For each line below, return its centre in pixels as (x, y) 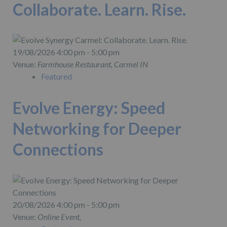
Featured (56, 77)
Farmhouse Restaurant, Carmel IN (93, 64)
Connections (58, 149)
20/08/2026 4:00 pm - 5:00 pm (66, 205)
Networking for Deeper (97, 129)
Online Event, (59, 217)
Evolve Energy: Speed (89, 108)
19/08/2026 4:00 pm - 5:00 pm (66, 52)
